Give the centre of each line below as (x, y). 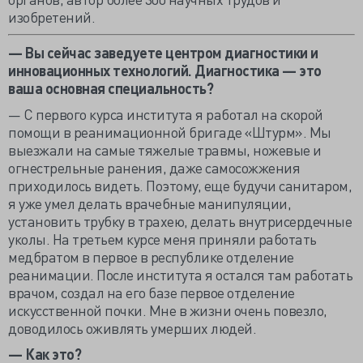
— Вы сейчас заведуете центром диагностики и (163, 52)
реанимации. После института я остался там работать (180, 274)
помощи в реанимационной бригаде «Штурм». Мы (170, 132)
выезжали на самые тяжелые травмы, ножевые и (165, 149)
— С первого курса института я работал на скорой (166, 114)
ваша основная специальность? (111, 88)
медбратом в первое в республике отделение (151, 256)
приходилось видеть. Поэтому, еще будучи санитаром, (180, 185)
